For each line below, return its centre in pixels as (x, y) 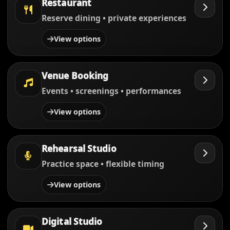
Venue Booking (75, 76)
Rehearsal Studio (79, 149)
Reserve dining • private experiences (114, 18)
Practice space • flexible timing (103, 164)
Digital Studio (72, 222)
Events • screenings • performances (111, 91)
